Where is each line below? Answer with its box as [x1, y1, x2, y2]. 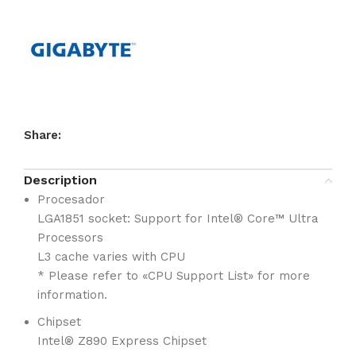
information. [37, 288, 107, 302]
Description [24, 172, 97, 188]
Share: [24, 128, 61, 142]
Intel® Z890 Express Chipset [37, 334, 207, 348]
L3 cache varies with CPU [37, 250, 185, 264]
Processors [37, 230, 103, 245]
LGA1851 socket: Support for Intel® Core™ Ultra [37, 211, 319, 226]
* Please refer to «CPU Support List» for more [37, 269, 310, 283]
